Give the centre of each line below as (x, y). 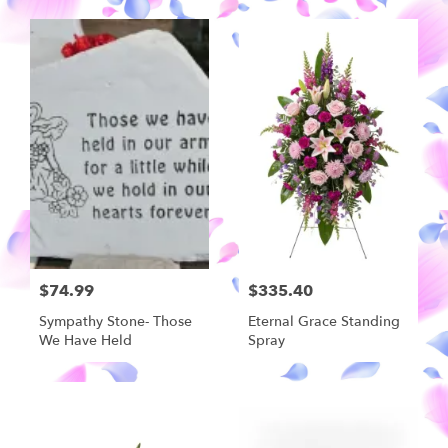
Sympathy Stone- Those (115, 321)
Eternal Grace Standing (324, 321)
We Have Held (85, 340)
